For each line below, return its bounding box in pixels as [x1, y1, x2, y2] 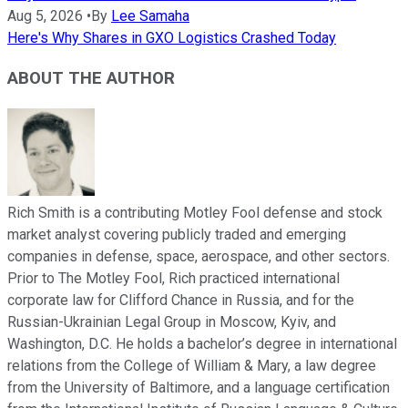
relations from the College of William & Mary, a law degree [7, 357, 376, 375]
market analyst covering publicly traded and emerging [7, 226, 346, 244]
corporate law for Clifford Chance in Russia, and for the [7, 291, 354, 310]
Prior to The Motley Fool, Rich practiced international [7, 270, 340, 288]
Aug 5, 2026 [7, 6, 83, 25]
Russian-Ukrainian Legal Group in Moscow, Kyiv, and [7, 313, 336, 331]
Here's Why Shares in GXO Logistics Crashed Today [7, 28, 336, 46]
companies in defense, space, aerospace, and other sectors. [7, 248, 390, 266]
